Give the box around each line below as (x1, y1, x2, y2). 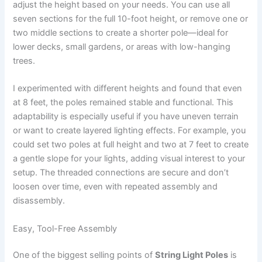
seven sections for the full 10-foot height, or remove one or (13, 13, 249, 24)
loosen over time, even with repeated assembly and (13, 181, 218, 192)
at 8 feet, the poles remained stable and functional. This (13, 97, 234, 108)
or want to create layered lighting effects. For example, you (13, 125, 246, 136)
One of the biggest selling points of (13, 250, 156, 261)
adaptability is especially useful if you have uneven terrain (13, 111, 239, 122)
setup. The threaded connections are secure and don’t (13, 167, 229, 178)
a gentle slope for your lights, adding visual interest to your (13, 153, 246, 164)
